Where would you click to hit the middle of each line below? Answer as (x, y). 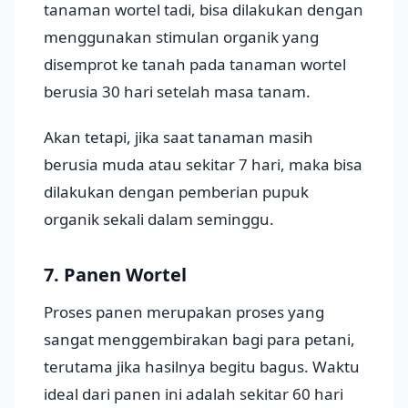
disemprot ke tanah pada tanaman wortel (195, 64)
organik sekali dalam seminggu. (159, 219)
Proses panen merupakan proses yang (184, 311)
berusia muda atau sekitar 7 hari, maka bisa (203, 164)
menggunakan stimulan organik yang (181, 36)
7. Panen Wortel (115, 274)
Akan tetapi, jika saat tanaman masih (178, 137)
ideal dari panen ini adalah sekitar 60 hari (194, 393)
